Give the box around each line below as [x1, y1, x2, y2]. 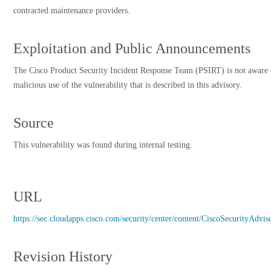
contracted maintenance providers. [13, 6, 130, 15]
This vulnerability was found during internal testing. [13, 140, 192, 149]
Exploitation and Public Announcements [13, 41, 250, 56]
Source [13, 115, 54, 131]
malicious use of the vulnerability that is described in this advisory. [13, 80, 242, 90]
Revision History [13, 249, 113, 264]
